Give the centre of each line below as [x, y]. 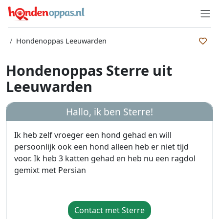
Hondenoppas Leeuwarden [61, 41]
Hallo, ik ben [95, 112]
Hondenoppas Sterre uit [89, 70]
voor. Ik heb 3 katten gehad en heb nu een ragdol [105, 158]
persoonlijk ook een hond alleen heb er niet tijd [101, 147]
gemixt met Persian [50, 170]
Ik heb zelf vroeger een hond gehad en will [93, 135]
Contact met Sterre [109, 210]
